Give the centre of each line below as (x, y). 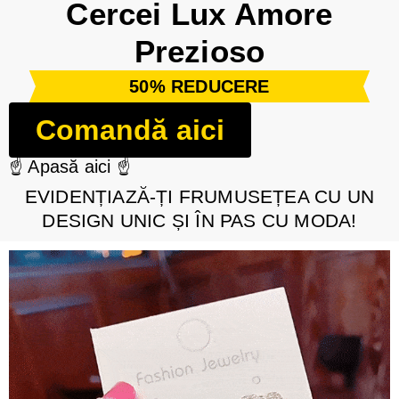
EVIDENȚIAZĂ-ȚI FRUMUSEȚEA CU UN (199, 196)
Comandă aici (130, 130)
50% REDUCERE (199, 86)
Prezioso (199, 51)
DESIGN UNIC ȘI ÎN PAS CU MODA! (199, 220)
